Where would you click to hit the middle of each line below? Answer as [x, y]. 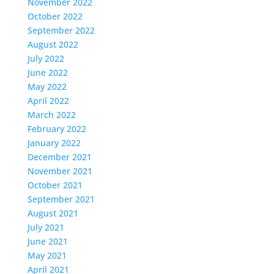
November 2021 [60, 171]
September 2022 [61, 30]
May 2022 [47, 87]
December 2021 [59, 157]
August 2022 [53, 44]
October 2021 [55, 185]
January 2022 [54, 143]
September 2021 [61, 199]
